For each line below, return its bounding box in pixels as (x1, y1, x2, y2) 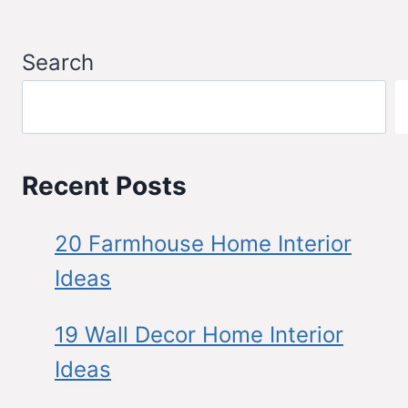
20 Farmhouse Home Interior (55, 229, 352, 257)
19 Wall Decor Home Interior (55, 321, 343, 348)
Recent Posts (22, 169, 187, 201)
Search (22, 48, 94, 76)
